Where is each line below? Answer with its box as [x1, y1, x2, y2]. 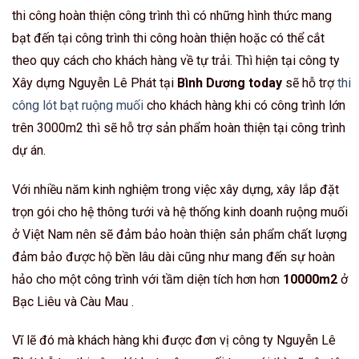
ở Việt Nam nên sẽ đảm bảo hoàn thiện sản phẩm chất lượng [12, 226, 347, 242]
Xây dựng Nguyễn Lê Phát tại [12, 75, 177, 91]
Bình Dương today [177, 75, 282, 91]
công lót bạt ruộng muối [12, 97, 143, 113]
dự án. [12, 142, 46, 158]
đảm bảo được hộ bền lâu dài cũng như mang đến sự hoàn [12, 248, 335, 264]
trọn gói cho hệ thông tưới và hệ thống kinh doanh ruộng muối [12, 204, 348, 220]
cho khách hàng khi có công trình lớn [143, 97, 345, 113]
